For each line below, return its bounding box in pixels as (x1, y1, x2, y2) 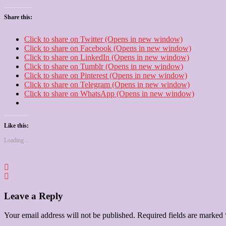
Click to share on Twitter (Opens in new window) (24, 34, 183, 43)
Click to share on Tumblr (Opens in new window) (24, 62, 183, 71)
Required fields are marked (137, 211, 225, 220)
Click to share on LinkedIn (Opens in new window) (24, 52, 189, 62)
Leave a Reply (4, 190, 63, 201)
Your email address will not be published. (4, 211, 135, 220)
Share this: (4, 13, 32, 21)
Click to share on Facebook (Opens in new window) (24, 43, 191, 52)
